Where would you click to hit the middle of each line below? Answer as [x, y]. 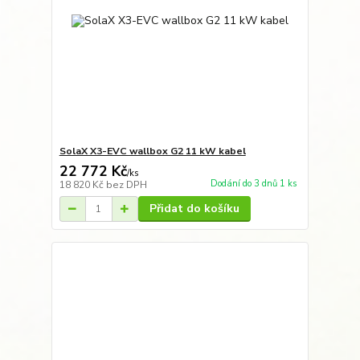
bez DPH [126, 185]
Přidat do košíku [194, 209]
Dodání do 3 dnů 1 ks [254, 183]
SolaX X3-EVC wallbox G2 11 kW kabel [152, 151]
